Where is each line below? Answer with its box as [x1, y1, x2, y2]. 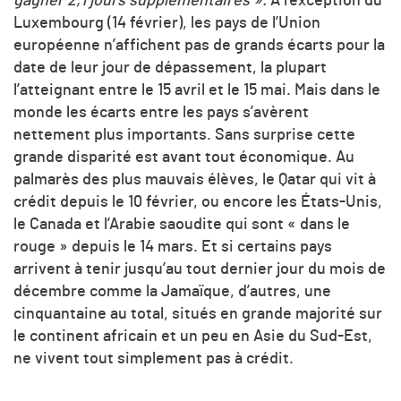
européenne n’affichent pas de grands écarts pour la [13, 37, 385, 54]
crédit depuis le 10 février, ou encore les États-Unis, [13, 193, 382, 210]
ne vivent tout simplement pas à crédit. [13, 350, 294, 367]
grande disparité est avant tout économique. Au [13, 149, 354, 166]
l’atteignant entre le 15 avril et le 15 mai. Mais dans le [13, 81, 380, 98]
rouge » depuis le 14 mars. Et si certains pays [13, 238, 332, 255]
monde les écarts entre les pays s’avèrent [13, 104, 309, 121]
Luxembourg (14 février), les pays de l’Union [13, 14, 320, 31]
